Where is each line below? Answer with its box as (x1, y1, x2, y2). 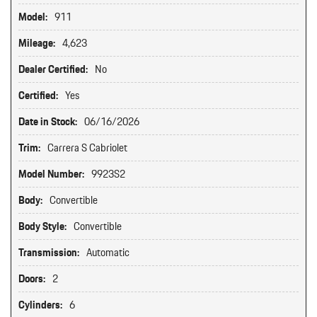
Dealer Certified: (18, 61, 88, 78)
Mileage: (18, 35, 55, 52)
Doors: (18, 270, 45, 287)
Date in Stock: (18, 113, 77, 130)
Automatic (86, 244, 129, 261)
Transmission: (18, 244, 79, 261)
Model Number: (18, 166, 84, 183)
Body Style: (18, 218, 67, 235)
